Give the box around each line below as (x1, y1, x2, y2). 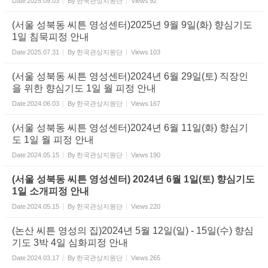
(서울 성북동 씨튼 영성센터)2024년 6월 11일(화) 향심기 (12, 123, 248, 133)
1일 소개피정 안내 (12, 186, 89, 196)
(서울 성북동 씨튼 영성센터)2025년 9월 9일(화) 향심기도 (12, 20, 252, 30)
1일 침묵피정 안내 (12, 32, 89, 42)
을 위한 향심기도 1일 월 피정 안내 (12, 83, 156, 93)
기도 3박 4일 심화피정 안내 (12, 237, 128, 248)
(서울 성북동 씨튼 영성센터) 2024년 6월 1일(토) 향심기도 (12, 174, 255, 184)
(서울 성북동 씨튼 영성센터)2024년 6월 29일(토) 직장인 (12, 71, 248, 81)
